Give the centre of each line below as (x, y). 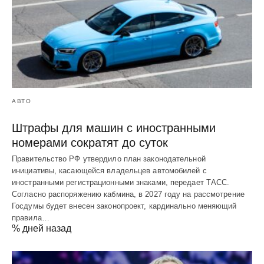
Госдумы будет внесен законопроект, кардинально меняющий (124, 206)
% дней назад (42, 229)
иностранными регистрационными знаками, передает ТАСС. (121, 183)
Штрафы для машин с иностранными (114, 128)
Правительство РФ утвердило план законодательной (109, 159)
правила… (31, 218)
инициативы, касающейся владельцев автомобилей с (109, 171)
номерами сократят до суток (90, 143)
